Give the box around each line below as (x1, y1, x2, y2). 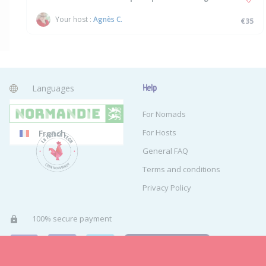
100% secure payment (32, 213, 112, 224)
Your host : (55, 14, 93, 25)
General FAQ (142, 145, 188, 157)
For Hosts (142, 127, 176, 138)
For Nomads (142, 109, 186, 120)
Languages (32, 83, 74, 94)
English (39, 105, 68, 117)
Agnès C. (93, 14, 122, 25)
